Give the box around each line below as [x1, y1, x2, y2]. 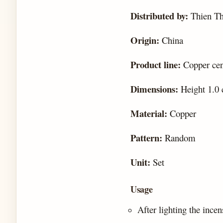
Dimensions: [130, 82, 178, 96]
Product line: [130, 58, 181, 72]
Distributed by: [130, 9, 191, 23]
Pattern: [130, 131, 165, 145]
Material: [130, 107, 167, 120]
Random [165, 131, 196, 144]
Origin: [130, 33, 159, 47]
